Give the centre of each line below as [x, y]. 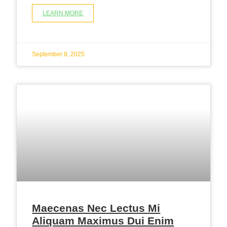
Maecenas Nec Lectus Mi [96, 208]
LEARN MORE [63, 13]
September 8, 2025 [59, 54]
